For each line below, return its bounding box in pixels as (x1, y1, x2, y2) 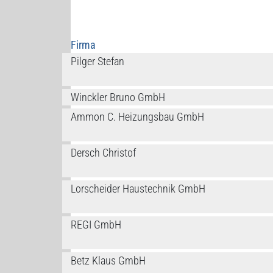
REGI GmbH (70, 218, 121, 232)
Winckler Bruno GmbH (70, 91, 165, 104)
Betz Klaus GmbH (70, 254, 146, 268)
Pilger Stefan (70, 55, 124, 68)
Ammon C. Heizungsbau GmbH (70, 110, 204, 124)
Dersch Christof (70, 146, 136, 160)
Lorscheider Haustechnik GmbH (70, 182, 205, 196)
